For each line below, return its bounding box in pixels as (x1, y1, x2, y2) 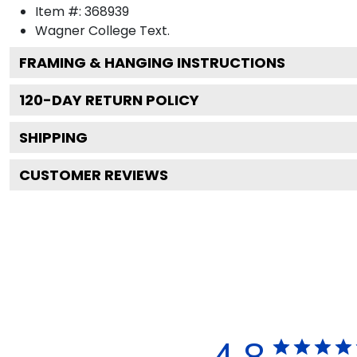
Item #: (35, 2, 84, 21)
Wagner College (35, 21, 136, 40)
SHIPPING (19, 127, 88, 147)
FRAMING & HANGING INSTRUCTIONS (19, 52, 285, 73)
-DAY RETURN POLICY (43, 89, 199, 110)
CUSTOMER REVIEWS (19, 164, 168, 185)
